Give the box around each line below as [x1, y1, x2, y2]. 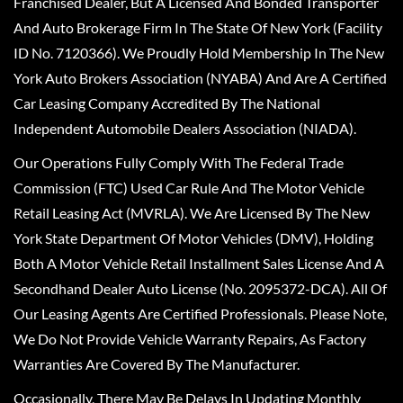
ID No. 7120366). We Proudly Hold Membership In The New [13, 44, 384, 61]
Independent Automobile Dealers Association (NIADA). [13, 120, 356, 137]
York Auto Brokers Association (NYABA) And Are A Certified [13, 69, 387, 86]
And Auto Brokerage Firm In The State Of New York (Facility [13, 19, 382, 36]
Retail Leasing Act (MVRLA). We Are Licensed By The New [13, 204, 370, 221]
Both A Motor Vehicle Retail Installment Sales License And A [13, 255, 384, 272]
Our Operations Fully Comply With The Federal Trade [13, 154, 344, 171]
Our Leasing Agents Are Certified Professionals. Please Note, [13, 305, 387, 322]
